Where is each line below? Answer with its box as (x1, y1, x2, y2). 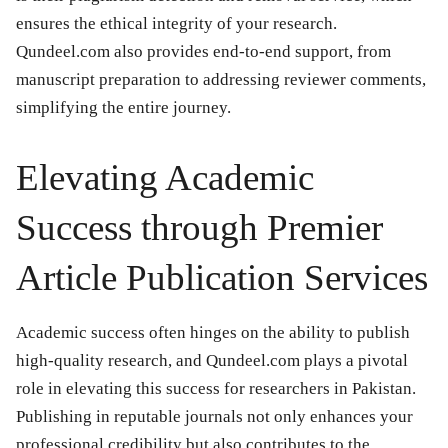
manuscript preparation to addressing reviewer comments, (16, 70, 426, 90)
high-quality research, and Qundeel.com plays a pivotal (16, 351, 408, 371)
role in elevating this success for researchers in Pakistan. (16, 379, 416, 399)
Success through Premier (16, 207, 383, 249)
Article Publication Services (16, 257, 428, 299)
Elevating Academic (16, 157, 314, 199)
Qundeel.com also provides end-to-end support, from (16, 42, 391, 62)
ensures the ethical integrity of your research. (16, 14, 337, 34)
